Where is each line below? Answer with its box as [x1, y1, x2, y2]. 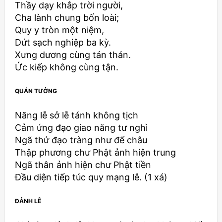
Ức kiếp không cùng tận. [15, 61, 118, 72]
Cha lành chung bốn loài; [15, 12, 119, 23]
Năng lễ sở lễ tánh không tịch [15, 110, 138, 121]
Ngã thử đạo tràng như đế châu [15, 135, 147, 146]
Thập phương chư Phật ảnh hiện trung [15, 147, 176, 158]
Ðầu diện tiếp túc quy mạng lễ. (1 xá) [15, 172, 167, 183]
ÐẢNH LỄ [15, 197, 41, 205]
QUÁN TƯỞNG [15, 87, 57, 95]
